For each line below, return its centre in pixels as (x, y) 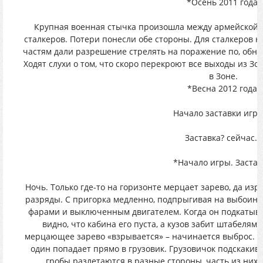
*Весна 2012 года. (223, 88)
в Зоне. (223, 76)
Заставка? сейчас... (223, 138)
